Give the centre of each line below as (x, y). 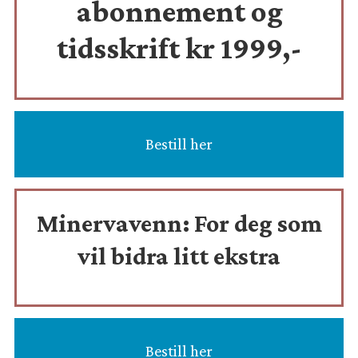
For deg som (258, 224)
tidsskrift (121, 47)
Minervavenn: (113, 224)
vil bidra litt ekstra (179, 257)
